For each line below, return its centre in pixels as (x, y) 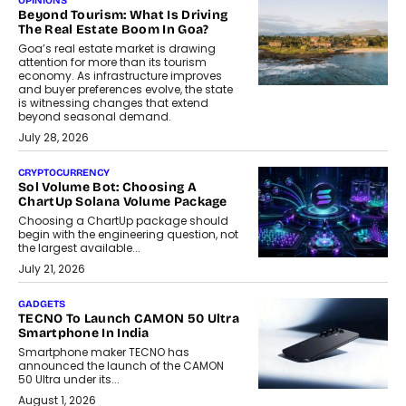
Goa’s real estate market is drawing (117, 49)
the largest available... (79, 248)
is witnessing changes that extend (113, 103)
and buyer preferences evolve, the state (126, 90)
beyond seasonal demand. (95, 117)
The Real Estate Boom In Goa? (114, 30)
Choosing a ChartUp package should (123, 221)
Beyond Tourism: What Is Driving (123, 15)
